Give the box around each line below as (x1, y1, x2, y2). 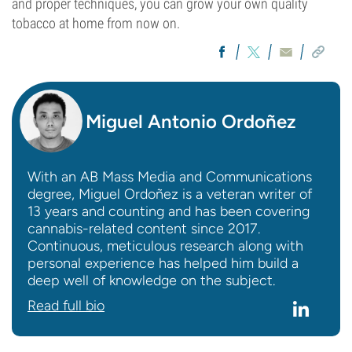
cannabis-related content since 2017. (27, 220, 260, 237)
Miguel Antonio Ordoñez (86, 110, 296, 133)
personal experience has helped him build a (27, 255, 299, 272)
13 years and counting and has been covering (27, 203, 310, 220)
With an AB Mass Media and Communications (27, 168, 312, 185)
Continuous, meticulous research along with (27, 237, 303, 255)
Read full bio (27, 297, 104, 314)
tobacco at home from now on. (12, 15, 180, 31)
